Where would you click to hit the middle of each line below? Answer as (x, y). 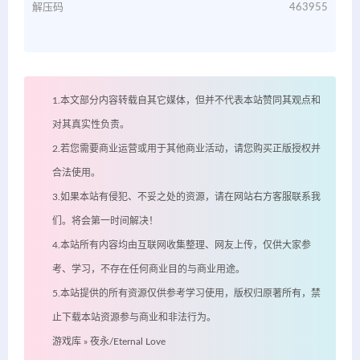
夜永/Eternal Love (128, 342)
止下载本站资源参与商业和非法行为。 (134, 318)
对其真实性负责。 (91, 125)
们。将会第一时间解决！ (105, 221)
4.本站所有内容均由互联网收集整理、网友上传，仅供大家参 (182, 245)
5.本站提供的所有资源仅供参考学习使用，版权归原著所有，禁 (186, 294)
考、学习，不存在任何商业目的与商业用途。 (149, 270)
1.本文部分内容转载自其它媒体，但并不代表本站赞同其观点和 (186, 101)
